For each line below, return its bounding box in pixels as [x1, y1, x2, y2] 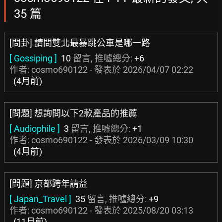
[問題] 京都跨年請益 [9, 178, 88, 189]
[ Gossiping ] [9, 53, 57, 63]
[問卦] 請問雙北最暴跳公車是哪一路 [9, 38, 150, 48]
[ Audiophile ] [9, 123, 60, 134]
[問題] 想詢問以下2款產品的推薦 [9, 108, 137, 118]
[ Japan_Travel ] [9, 194, 71, 204]
